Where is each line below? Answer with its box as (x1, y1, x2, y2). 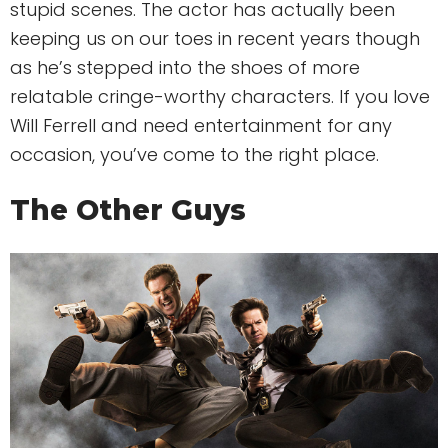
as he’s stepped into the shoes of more (10, 55, 360, 81)
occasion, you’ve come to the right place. (10, 142, 379, 168)
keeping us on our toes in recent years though (10, 26, 420, 52)
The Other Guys (10, 193, 246, 228)
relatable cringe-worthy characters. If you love (10, 84, 430, 110)
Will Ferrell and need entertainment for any (10, 113, 392, 139)
